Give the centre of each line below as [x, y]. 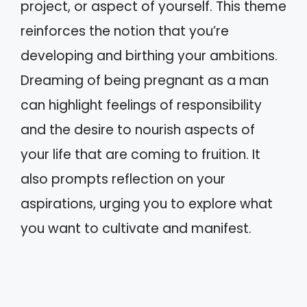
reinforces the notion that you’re [125, 31]
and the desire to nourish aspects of [138, 130]
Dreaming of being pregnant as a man [145, 80]
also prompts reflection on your [123, 179]
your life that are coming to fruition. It [140, 154]
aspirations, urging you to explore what [147, 204]
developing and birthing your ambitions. [149, 56]
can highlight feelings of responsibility [141, 105]
